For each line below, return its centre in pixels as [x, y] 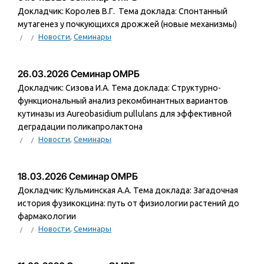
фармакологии [47, 217]
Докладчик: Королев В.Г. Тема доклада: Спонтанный [123, 11]
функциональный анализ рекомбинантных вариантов [123, 101]
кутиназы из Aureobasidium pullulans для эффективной [125, 114]
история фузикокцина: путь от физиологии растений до [128, 204]
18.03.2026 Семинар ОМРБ [78, 177]
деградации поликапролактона [80, 127]
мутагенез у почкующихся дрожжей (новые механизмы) [127, 24]
